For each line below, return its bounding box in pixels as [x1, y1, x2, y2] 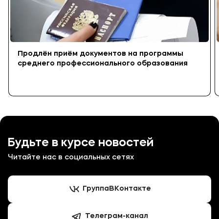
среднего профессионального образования [18, 60, 188, 67]
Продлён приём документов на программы [18, 50, 183, 58]
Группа [82, 185, 109, 193]
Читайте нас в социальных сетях [8, 154, 134, 161]
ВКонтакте [109, 185, 151, 193]
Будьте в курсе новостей [8, 137, 153, 149]
